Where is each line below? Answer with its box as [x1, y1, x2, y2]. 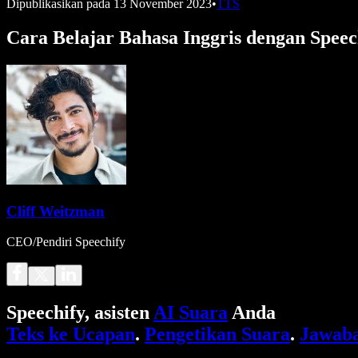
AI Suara [153, 302, 228, 324]
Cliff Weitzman [6, 202, 105, 220]
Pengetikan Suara [145, 324, 290, 345]
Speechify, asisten [6, 302, 153, 324]
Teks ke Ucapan [6, 324, 135, 345]
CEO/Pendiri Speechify [6, 235, 125, 249]
